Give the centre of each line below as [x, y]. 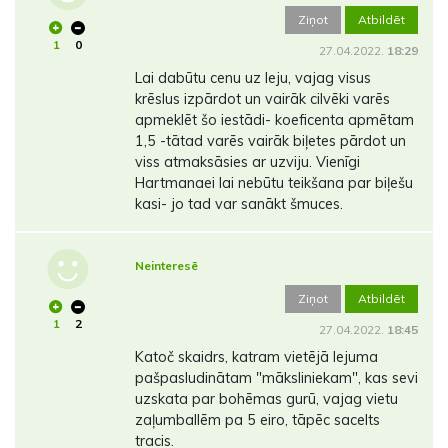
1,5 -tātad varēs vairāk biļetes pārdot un [270, 141]
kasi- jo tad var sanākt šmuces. [238, 204]
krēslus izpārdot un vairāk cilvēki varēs [262, 99]
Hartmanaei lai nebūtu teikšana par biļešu [273, 183]
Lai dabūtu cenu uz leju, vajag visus [252, 78]
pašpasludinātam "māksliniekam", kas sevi [276, 378]
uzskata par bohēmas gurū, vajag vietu [266, 399]
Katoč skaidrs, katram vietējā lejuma [256, 357]
